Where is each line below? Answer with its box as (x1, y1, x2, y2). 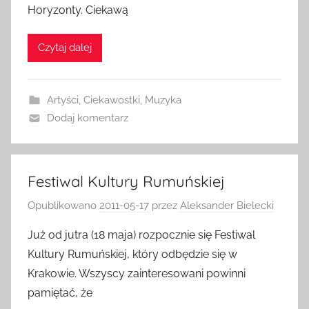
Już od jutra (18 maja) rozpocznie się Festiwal (28, 228, 255, 241)
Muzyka (144, 93, 181, 106)
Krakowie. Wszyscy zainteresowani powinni (28, 267, 246, 280)
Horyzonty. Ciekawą (28, 3, 128, 17)
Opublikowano (28, 199, 99, 212)
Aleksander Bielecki (180, 199, 274, 212)
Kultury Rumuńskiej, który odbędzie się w (28, 248, 237, 261)
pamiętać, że (28, 286, 92, 299)
